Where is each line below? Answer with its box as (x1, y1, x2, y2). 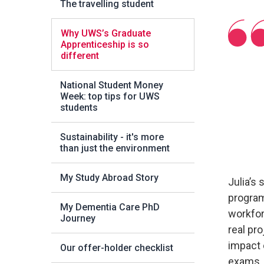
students (60, 102, 98, 113)
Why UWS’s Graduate (61, 28, 151, 39)
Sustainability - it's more (60, 131, 164, 143)
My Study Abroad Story (60, 172, 159, 183)
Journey (60, 213, 95, 224)
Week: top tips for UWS (60, 91, 160, 102)
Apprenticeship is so (61, 39, 149, 50)
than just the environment (60, 143, 170, 154)
